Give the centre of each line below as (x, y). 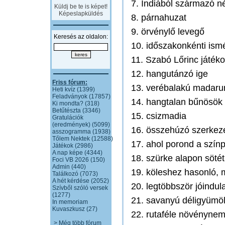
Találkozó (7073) (75, 174)
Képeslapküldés (81, 14)
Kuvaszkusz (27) (75, 209)
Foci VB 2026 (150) (79, 160)
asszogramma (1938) (81, 132)
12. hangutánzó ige (170, 74)
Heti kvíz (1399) (74, 89)
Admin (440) (69, 167)
